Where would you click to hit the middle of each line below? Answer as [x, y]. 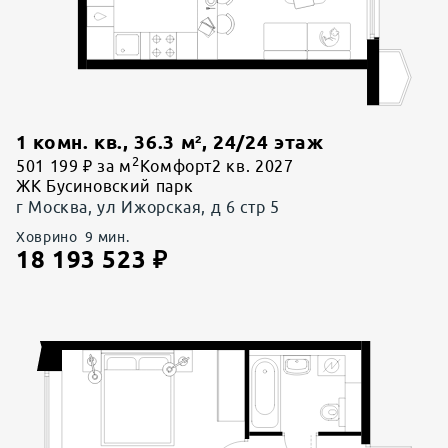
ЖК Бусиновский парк [105, 186]
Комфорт [176, 166]
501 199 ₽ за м [74, 166]
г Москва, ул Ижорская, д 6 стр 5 [148, 207]
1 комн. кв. [70, 143]
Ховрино [47, 237]
